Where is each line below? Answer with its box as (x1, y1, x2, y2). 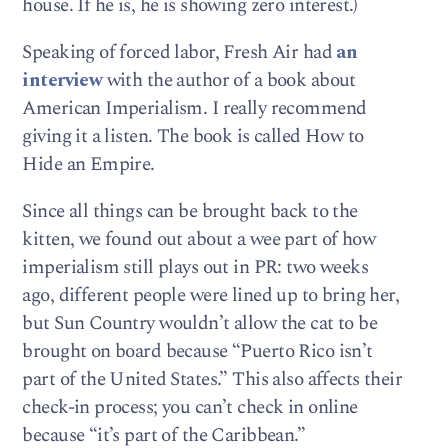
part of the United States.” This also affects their (22, 365, 403, 395)
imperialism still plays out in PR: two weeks (22, 253, 369, 283)
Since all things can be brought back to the (22, 197, 358, 227)
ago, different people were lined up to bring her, (22, 281, 400, 311)
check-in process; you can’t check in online (22, 393, 358, 423)
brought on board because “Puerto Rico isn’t (22, 337, 373, 367)
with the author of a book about (102, 66, 356, 96)
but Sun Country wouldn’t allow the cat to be (22, 309, 378, 339)
